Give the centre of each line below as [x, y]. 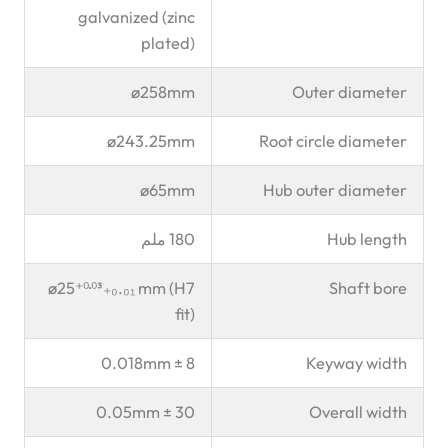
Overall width [357, 411]
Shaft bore [367, 287]
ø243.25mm [150, 140]
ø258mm [162, 91]
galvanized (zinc [136, 16]
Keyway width [356, 362]
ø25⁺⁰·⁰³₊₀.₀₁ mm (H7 [121, 287]
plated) [167, 42]
